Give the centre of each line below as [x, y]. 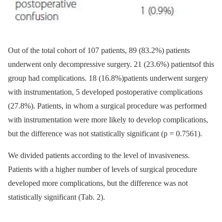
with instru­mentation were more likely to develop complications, [108, 119]
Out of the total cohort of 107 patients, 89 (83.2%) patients [99, 50]
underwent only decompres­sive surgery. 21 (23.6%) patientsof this [111, 64]
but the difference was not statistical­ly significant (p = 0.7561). [105, 133]
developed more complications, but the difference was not [98, 183]
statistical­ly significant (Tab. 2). [56, 197]
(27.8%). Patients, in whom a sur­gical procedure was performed [107, 106]
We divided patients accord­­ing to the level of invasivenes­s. [99, 155]
